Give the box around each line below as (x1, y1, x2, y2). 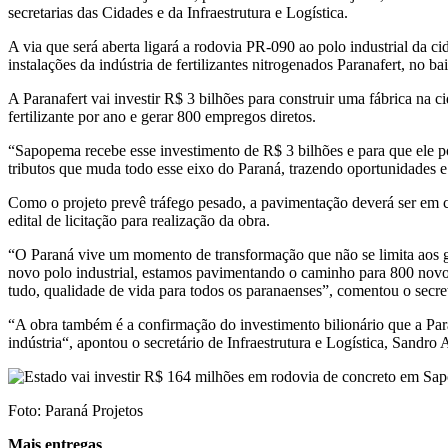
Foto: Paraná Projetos (8, 401, 143, 419)
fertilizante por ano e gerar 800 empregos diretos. (8, 107, 316, 125)
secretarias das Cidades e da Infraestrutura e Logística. (8, 3, 348, 21)
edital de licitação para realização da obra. (8, 211, 270, 229)
